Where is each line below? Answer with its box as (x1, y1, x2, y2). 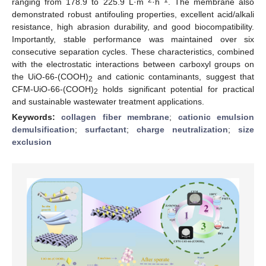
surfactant (85, 124, 126, 134)
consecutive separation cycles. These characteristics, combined (12, 46, 254, 56)
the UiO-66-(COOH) (12, 71, 89, 81)
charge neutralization (137, 124, 228, 134)
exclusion (12, 137, 52, 147)
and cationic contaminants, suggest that (93, 71, 255, 81)
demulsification (12, 124, 75, 134)
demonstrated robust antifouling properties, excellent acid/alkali (12, 9, 254, 19)
